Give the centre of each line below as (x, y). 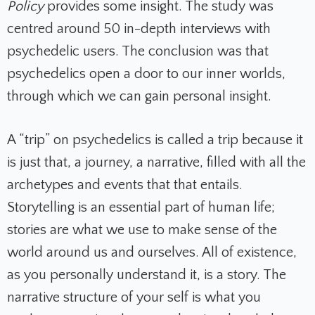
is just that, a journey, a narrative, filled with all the (156, 163)
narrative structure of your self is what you (134, 298)
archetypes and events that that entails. (125, 185)
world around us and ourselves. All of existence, (152, 253)
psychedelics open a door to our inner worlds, (146, 74)
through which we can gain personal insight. (139, 97)
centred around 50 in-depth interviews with (139, 29)
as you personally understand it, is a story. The (147, 275)
